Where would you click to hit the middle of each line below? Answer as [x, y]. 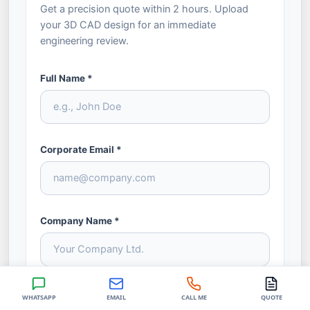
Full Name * [66, 79]
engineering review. [84, 41]
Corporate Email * [81, 150]
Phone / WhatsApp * [86, 292]
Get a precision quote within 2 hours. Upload [144, 9]
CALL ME [194, 297]
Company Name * [80, 221]
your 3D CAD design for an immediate [128, 25]
